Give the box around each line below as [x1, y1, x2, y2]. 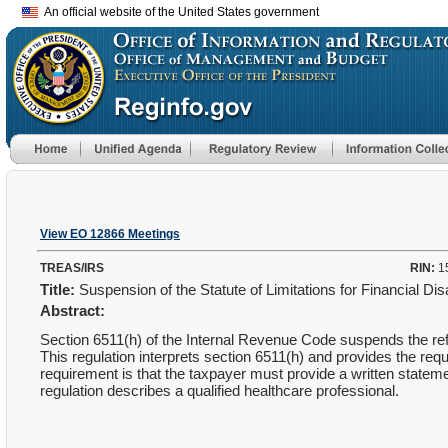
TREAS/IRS [40, 261, 104, 275]
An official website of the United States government [38, 5, 319, 19]
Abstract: [40, 302, 105, 319]
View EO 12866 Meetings [40, 227, 180, 241]
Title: [40, 281, 75, 298]
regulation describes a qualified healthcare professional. [40, 382, 399, 399]
